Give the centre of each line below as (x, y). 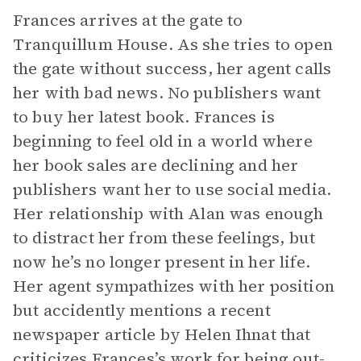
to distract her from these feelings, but (164, 238)
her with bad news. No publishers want (167, 93)
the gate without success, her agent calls (172, 68)
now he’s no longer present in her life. (162, 262)
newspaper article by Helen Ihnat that (162, 334)
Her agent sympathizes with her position (174, 286)
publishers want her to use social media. (172, 189)
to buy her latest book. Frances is (144, 117)
